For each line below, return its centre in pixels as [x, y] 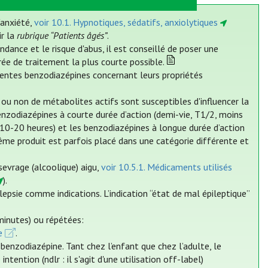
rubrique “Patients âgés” [62, 36]
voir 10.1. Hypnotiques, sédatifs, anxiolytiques [126, 22]
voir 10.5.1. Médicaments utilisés [167, 167]
